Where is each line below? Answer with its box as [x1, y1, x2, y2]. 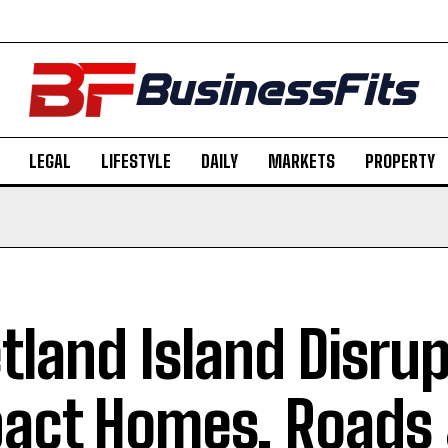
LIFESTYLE [100, 150, 171, 172]
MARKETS [267, 150, 335, 172]
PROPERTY [364, 150, 435, 172]
